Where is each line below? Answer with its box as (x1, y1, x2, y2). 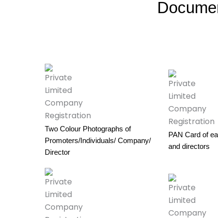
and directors (168, 142, 210, 150)
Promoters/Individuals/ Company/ (45, 136, 151, 145)
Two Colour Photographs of (45, 124, 131, 133)
